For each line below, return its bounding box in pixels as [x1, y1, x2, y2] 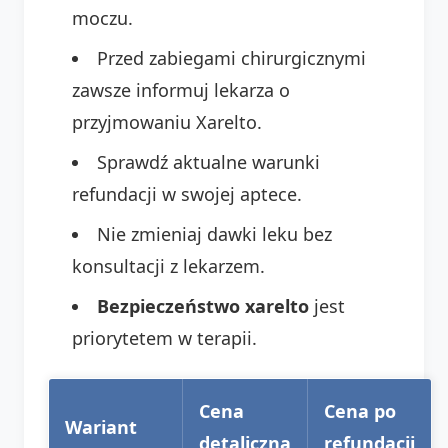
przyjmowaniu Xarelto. [72, 109, 262, 134]
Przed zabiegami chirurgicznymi [97, 45, 366, 70]
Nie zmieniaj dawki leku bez [97, 221, 332, 246]
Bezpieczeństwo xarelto [97, 293, 309, 318]
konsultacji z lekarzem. [72, 253, 265, 278]
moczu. [72, 5, 133, 30]
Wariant [65, 414, 137, 439]
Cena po [324, 398, 396, 423]
